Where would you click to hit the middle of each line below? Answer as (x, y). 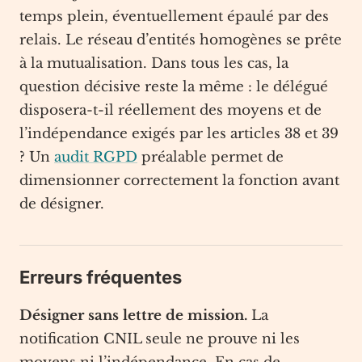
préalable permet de (210, 157)
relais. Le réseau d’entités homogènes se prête (181, 40)
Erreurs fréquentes (101, 277)
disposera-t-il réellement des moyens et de (170, 110)
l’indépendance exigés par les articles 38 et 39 (179, 134)
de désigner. (62, 204)
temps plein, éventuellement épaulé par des (174, 17)
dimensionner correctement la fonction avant (179, 181)
